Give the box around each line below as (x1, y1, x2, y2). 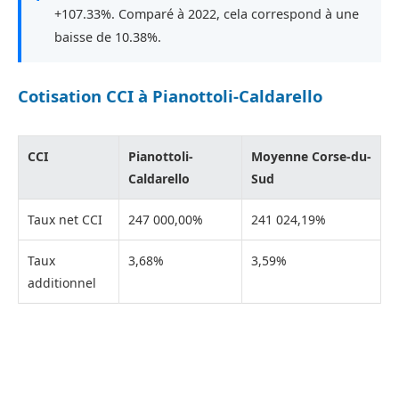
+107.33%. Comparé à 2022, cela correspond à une (54, 4, 359, 22)
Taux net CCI (28, 211, 102, 229)
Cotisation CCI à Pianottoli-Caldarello (18, 85, 322, 108)
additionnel (28, 274, 96, 292)
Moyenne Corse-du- (251, 148, 371, 166)
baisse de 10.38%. (54, 28, 161, 45)
